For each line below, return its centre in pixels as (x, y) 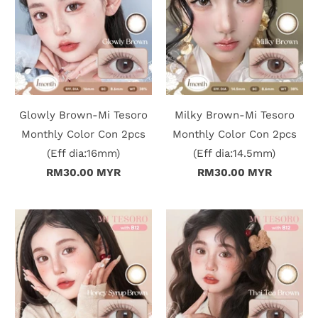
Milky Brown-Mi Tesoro (234, 115)
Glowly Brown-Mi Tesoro (84, 115)
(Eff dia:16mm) (84, 154)
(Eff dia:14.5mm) (235, 154)
